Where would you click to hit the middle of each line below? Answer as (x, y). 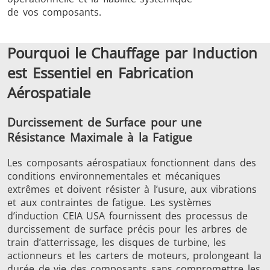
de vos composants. (55, 12)
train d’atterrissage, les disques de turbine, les (117, 243)
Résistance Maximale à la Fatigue (100, 137)
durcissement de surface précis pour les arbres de (127, 229)
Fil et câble (152, 235)
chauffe (152, 29)
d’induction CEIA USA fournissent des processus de (128, 216)
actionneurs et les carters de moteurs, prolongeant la (134, 256)
